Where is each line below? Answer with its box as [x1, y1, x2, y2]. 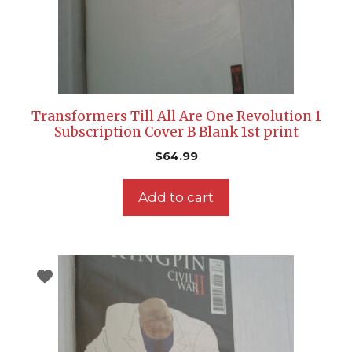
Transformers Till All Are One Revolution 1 [31, 108, 321, 126]
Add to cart [138, 189, 214, 206]
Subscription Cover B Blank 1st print [53, 123, 299, 141]
